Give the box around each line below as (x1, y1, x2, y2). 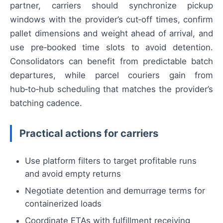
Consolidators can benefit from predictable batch (10, 56, 213, 67)
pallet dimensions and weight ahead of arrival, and (10, 28, 213, 39)
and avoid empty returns (25, 169, 121, 179)
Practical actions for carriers (19, 127, 158, 140)
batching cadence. (10, 98, 82, 109)
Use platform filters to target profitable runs (25, 156, 197, 166)
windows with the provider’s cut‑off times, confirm (10, 14, 213, 25)
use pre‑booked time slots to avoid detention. (10, 42, 213, 53)
